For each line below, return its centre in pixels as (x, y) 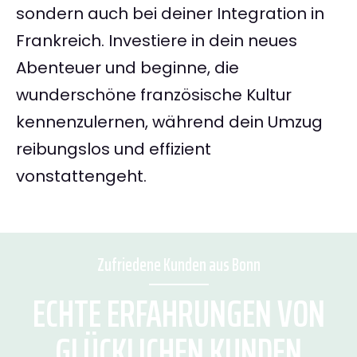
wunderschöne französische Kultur (154, 95)
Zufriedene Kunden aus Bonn (178, 265)
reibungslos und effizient (114, 149)
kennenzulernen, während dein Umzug (169, 122)
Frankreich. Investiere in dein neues (157, 41)
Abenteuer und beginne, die (127, 68)
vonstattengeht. (81, 177)
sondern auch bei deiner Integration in (170, 14)
